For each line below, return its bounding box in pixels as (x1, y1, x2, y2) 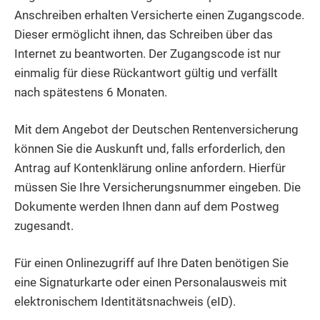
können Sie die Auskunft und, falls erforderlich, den (14, 141, 285, 156)
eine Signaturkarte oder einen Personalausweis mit (14, 275, 287, 290)
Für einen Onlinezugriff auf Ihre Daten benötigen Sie (14, 256, 289, 271)
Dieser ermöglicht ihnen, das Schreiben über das (14, 27, 273, 42)
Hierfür (249, 161, 286, 176)
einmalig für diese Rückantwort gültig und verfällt (14, 66, 278, 81)
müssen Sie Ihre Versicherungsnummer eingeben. (14, 180, 284, 195)
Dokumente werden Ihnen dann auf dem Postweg (14, 199, 279, 214)
